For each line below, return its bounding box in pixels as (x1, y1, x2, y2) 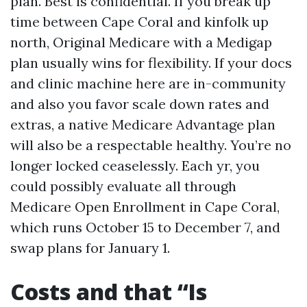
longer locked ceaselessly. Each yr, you (10, 157, 260, 174)
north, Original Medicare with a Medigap (10, 34, 272, 51)
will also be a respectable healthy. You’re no (10, 136, 291, 153)
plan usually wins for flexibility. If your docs (10, 54, 292, 71)
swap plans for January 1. (10, 239, 170, 256)
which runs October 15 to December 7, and (10, 219, 280, 236)
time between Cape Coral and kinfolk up (10, 13, 269, 30)
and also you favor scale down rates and (10, 95, 269, 112)
